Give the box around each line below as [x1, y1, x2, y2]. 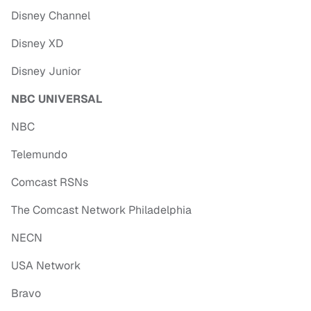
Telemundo [11, 147, 67, 162]
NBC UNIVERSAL [11, 92, 102, 107]
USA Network [11, 258, 81, 274]
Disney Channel [11, 8, 90, 24]
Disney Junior [11, 64, 81, 79]
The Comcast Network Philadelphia [11, 203, 192, 218]
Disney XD [11, 36, 63, 51]
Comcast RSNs [11, 175, 88, 190]
